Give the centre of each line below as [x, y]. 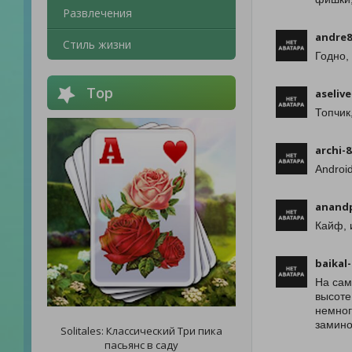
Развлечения [97, 13]
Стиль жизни [97, 44]
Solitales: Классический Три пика [141, 331]
